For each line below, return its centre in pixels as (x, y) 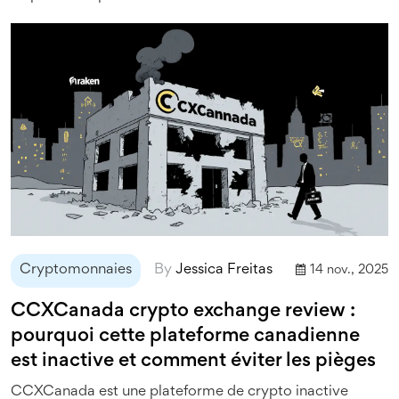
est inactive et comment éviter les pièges (193, 361)
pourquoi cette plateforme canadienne (185, 336)
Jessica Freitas (224, 270)
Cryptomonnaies (76, 270)
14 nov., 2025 (349, 270)
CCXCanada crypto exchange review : (183, 311)
